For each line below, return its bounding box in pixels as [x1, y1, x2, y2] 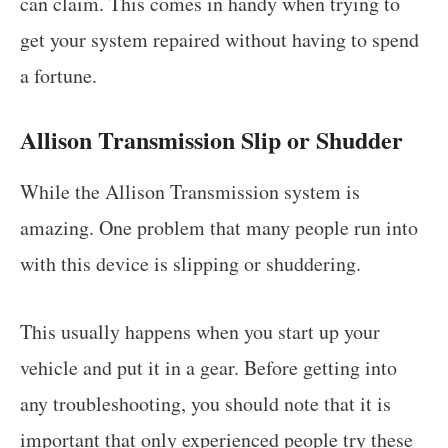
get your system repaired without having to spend [20, 25, 419, 53]
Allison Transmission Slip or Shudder [20, 121, 403, 157]
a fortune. [20, 61, 97, 89]
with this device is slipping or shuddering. [20, 249, 361, 277]
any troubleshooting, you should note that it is [20, 389, 391, 417]
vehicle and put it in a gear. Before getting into [20, 353, 397, 381]
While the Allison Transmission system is [20, 177, 360, 205]
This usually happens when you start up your [20, 317, 380, 345]
